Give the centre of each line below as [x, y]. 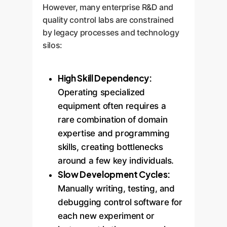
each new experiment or [106, 216]
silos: [52, 45]
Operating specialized [101, 92]
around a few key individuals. [116, 161]
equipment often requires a [112, 106]
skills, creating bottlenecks [110, 147]
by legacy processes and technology [111, 32]
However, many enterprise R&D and [108, 7]
